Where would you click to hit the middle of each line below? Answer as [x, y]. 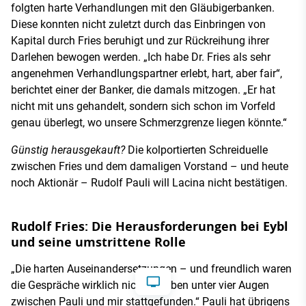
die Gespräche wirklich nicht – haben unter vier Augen [140, 286]
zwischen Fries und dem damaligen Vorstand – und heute [150, 167]
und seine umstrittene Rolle [98, 242]
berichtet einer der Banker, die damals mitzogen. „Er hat [143, 90]
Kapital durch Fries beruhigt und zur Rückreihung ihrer [140, 41]
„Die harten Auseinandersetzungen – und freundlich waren [151, 269]
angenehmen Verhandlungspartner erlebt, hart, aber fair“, [147, 74]
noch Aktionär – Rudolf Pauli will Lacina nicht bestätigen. [149, 183]
